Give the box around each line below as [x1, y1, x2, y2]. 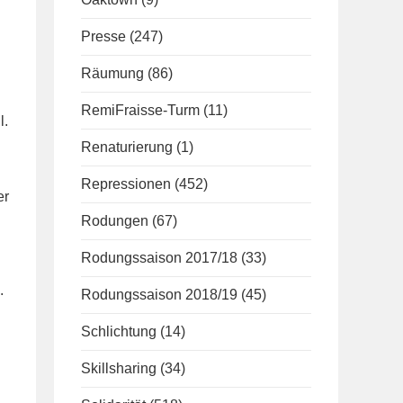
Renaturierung [81, 139, 173, 155]
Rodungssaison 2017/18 [81, 250, 237, 265]
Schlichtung [81, 324, 157, 339]
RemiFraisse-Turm [81, 103, 200, 118]
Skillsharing [81, 361, 157, 376]
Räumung [81, 66, 144, 81]
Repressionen [81, 176, 171, 192]
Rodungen [81, 213, 148, 228]
